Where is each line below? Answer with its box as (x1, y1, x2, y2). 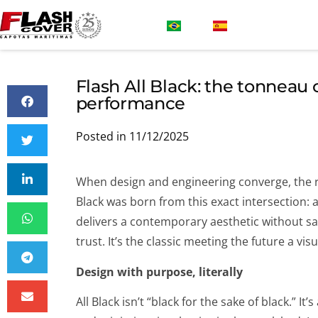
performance (75, 93, 186, 114)
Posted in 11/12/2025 (75, 128, 189, 145)
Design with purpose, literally (75, 263, 243, 280)
